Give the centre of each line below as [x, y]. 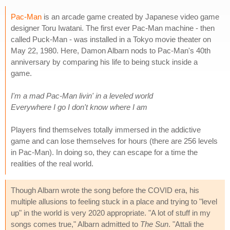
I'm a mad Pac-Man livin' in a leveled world [82, 95]
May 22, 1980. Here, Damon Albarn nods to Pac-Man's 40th [111, 50]
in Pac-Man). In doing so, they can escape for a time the [104, 152]
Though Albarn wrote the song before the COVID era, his [105, 190]
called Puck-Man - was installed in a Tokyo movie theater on [111, 39]
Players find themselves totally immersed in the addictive [106, 129]
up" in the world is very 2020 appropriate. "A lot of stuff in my [111, 213]
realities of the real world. [52, 163]
